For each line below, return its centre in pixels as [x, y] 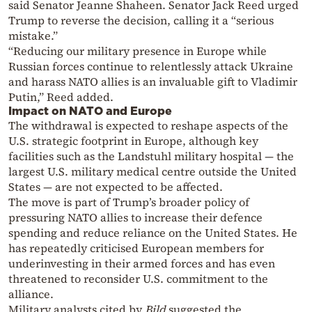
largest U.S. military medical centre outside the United [153, 171]
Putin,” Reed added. [61, 96]
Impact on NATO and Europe [90, 110]
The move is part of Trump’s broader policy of [129, 202]
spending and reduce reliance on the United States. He [153, 232]
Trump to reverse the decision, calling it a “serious [141, 20]
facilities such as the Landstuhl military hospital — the [151, 156]
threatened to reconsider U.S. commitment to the [138, 278]
